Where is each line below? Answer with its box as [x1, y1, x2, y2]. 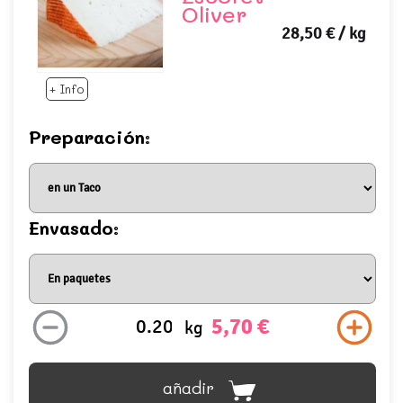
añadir [162, 377, 214, 399]
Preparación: [29, 125, 157, 149]
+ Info [49, 81, 85, 97]
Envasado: [29, 216, 125, 240]
